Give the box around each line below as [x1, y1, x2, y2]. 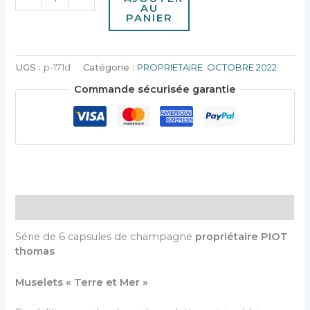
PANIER [125, 12, 173, 25]
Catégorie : [83, 62, 138, 73]
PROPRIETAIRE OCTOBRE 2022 [137, 62, 277, 73]
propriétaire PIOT [195, 230, 289, 244]
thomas [15, 245, 55, 258]
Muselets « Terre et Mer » [15, 275, 152, 289]
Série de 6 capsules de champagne [15, 230, 196, 244]
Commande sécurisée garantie [74, 82, 236, 95]
